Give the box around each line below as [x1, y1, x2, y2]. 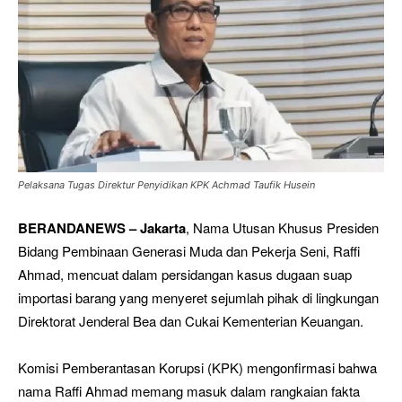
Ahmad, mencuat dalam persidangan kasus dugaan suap [18, 264, 352, 284]
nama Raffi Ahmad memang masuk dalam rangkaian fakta [18, 380, 360, 400]
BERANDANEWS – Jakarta [18, 217, 186, 238]
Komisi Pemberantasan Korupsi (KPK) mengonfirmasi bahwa [18, 357, 377, 377]
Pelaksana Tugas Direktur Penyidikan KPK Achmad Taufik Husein [18, 178, 315, 191]
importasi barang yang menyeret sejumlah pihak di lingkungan [18, 287, 379, 307]
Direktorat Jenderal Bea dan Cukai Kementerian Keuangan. [18, 310, 363, 330]
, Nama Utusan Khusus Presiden [186, 217, 379, 237]
